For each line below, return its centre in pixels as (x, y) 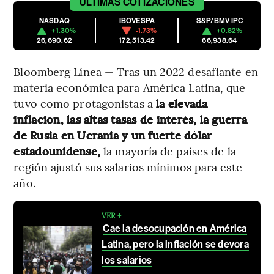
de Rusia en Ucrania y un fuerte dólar (113, 135)
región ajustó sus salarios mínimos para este (128, 167)
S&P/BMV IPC (220, 21)
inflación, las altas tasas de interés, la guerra (130, 119)
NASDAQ (54, 21)
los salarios (127, 261)
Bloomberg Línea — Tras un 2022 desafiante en (136, 72)
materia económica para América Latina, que (130, 87)
